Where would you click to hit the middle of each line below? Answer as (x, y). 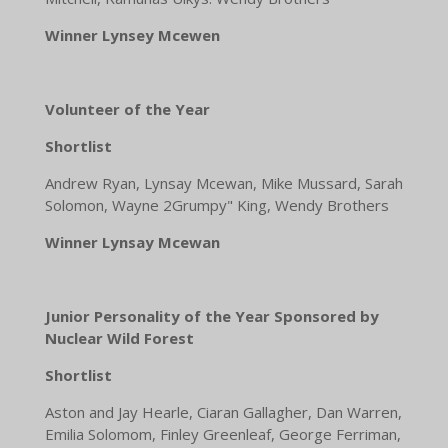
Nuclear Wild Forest (119, 338)
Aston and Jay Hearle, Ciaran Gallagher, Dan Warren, (223, 412)
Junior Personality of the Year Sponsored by (211, 316)
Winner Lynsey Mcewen (132, 35)
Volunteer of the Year (127, 109)
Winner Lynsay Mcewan (132, 242)
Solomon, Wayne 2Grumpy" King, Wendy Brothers (216, 205)
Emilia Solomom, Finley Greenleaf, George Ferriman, (222, 434)
